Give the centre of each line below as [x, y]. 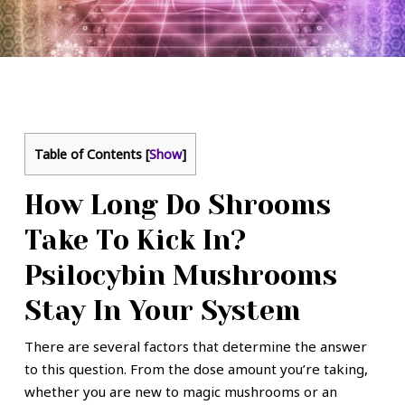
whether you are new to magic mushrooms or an [180, 392]
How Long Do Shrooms [177, 206]
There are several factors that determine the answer [195, 347]
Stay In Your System [162, 311]
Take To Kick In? [135, 241]
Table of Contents [88, 154]
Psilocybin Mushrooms [180, 276]
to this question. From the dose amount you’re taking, [196, 369]
